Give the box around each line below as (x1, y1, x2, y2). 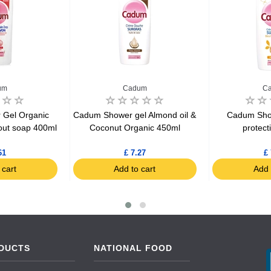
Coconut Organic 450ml (89, 123, 180, 133)
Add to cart (114, 164, 156, 174)
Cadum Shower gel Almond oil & (73, 110, 197, 120)
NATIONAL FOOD (93, 243, 172, 253)
